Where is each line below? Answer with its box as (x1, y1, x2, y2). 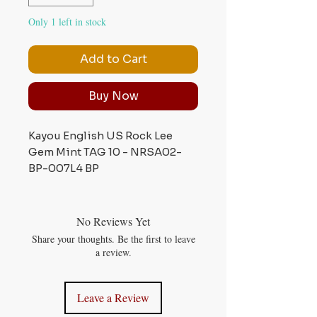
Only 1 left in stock (28, 14, 106, 28)
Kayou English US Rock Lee (28, 128, 173, 142)
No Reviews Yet (76, 213, 150, 229)
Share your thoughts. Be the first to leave (31, 231, 195, 246)
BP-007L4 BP (28, 161, 99, 175)
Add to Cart (79, 51, 147, 67)
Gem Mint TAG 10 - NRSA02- (28, 144, 182, 158)
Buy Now (88, 88, 139, 103)
